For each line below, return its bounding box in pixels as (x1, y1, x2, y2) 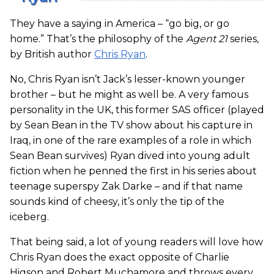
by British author (10, 48, 94, 61)
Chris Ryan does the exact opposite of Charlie (10, 251, 229, 264)
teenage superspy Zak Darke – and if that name (10, 180, 243, 193)
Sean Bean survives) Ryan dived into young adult (10, 150, 250, 162)
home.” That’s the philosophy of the (10, 33, 186, 45)
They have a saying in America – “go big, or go (10, 18, 229, 30)
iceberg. (10, 211, 49, 223)
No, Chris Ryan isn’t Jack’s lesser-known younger (10, 73, 245, 86)
